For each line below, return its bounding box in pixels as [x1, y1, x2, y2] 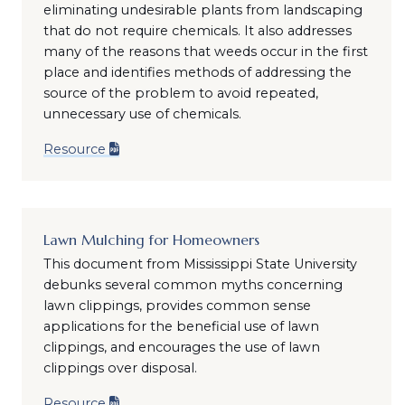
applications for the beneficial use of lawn [42, 318, 319, 334]
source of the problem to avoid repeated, [42, 85, 318, 101]
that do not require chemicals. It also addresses [42, 23, 352, 39]
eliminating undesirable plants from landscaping [42, 2, 363, 18]
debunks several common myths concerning [42, 277, 343, 293]
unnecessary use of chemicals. [42, 106, 241, 122]
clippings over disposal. [42, 360, 197, 376]
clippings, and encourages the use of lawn [42, 339, 320, 355]
